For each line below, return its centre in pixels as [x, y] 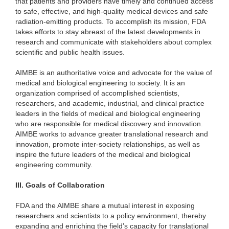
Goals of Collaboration [65, 185]
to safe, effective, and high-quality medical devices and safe [112, 12]
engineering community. [54, 165]
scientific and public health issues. [71, 52]
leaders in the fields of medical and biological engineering [108, 114]
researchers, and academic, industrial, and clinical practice [110, 104]
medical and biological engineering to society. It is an [100, 83]
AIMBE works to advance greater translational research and [112, 134]
